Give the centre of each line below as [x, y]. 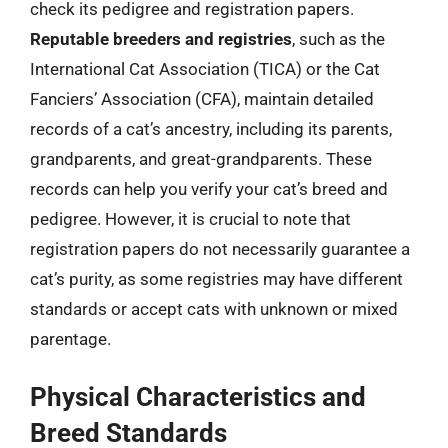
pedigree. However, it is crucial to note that [190, 218]
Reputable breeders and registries [161, 38]
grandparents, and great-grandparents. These [201, 158]
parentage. [70, 338]
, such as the [338, 38]
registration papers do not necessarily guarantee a [220, 248]
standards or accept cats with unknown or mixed [214, 308]
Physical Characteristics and [198, 397]
